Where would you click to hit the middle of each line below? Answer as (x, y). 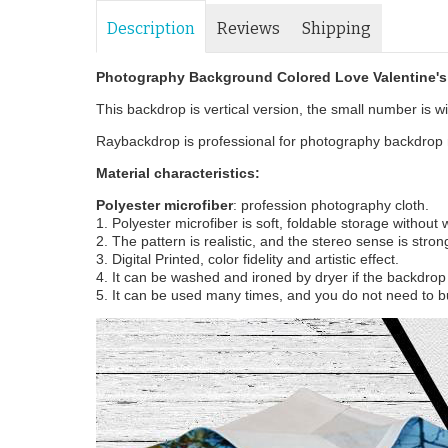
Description (150, 29)
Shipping (336, 29)
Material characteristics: (177, 173)
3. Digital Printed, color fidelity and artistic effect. (247, 259)
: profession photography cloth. (330, 205)
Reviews (248, 29)
